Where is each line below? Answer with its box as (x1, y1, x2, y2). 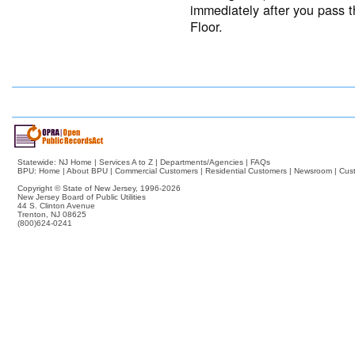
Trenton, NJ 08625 (17, 209, 86, 219)
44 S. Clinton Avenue (17, 200, 95, 210)
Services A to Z (99, 157, 153, 166)
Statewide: (17, 157, 59, 166)
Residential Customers (205, 166, 287, 175)
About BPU (67, 166, 108, 175)
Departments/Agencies (160, 157, 243, 166)
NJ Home (59, 157, 92, 166)
